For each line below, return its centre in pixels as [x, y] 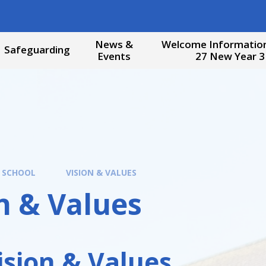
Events [114, 56]
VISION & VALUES [102, 173]
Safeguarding [37, 50]
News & [114, 45]
